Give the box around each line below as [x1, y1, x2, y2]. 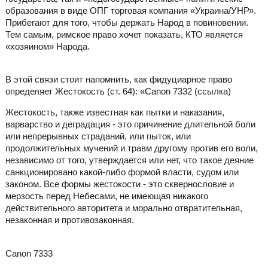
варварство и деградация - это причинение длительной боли [5, 119, 255, 130]
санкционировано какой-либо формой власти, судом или [5, 167, 239, 178]
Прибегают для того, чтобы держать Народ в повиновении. [5, 17, 248, 28]
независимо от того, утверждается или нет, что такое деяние [5, 155, 254, 166]
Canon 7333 [5, 248, 53, 258]
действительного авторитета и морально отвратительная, [5, 203, 242, 214]
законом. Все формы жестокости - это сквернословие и [5, 179, 234, 190]
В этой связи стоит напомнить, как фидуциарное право [5, 74, 232, 85]
